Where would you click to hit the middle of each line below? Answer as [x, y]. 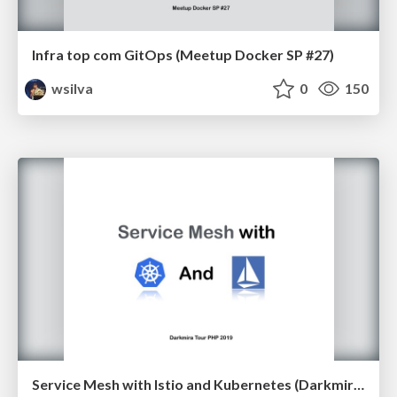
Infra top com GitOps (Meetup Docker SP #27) [183, 55]
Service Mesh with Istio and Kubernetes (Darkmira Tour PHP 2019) [359, 385]
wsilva [71, 89]
